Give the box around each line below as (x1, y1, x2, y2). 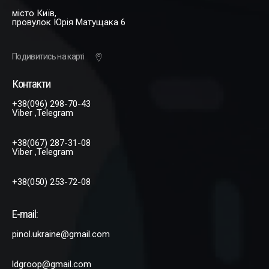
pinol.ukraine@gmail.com (12, 228, 110, 240)
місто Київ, (12, 7, 56, 19)
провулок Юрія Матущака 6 (12, 16, 125, 28)
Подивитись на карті (12, 51, 85, 61)
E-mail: (12, 207, 38, 221)
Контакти (12, 77, 51, 91)
